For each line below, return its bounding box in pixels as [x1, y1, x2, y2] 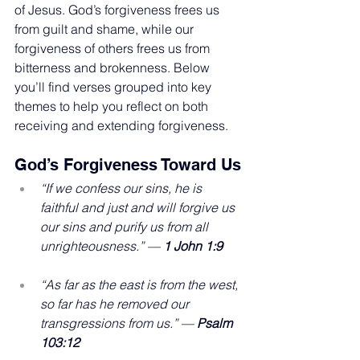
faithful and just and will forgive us [40, 198, 238, 215]
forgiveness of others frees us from [14, 39, 213, 56]
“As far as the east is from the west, [40, 276, 241, 292]
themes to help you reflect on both [14, 97, 211, 114]
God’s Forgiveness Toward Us [14, 154, 241, 174]
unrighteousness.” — [40, 237, 163, 254]
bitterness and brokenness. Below [14, 59, 213, 76]
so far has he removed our [40, 295, 192, 312]
